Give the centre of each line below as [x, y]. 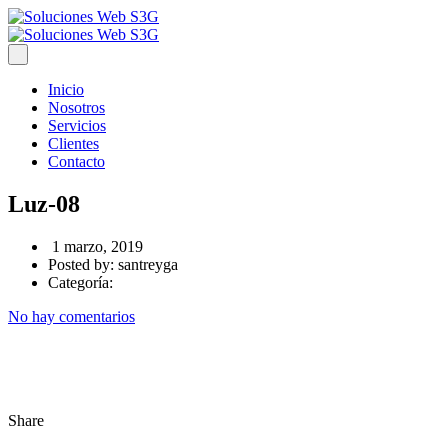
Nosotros [76, 107]
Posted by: [83, 264]
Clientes [73, 143]
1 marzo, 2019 [95, 246]
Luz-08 [44, 203]
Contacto [76, 161]
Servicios [77, 125]
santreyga [148, 264]
